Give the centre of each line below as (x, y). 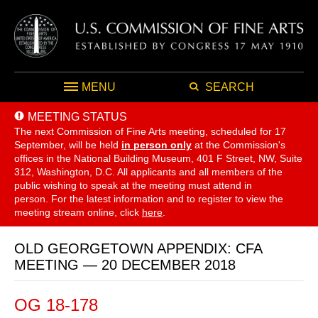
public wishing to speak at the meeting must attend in (133, 185)
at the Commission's (240, 144)
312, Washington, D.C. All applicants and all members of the (148, 171)
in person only (157, 144)
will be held (94, 144)
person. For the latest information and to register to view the (149, 198)
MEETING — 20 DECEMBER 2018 (125, 264)
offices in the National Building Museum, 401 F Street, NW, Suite (158, 158)
